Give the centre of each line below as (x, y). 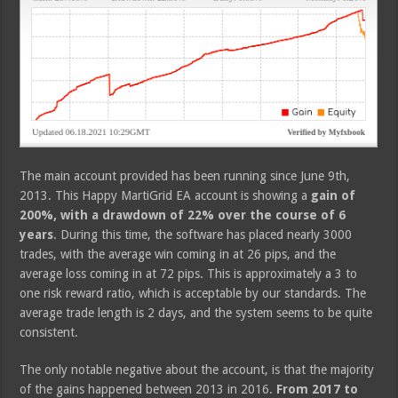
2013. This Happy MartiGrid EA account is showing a (166, 195)
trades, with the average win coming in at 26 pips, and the (178, 254)
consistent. (49, 332)
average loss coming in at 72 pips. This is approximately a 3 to (189, 273)
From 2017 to (318, 389)
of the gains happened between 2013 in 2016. (148, 389)
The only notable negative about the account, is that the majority (197, 369)
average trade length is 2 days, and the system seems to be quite (196, 312)
